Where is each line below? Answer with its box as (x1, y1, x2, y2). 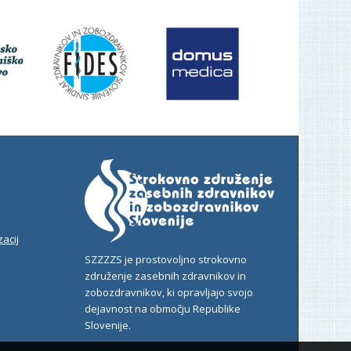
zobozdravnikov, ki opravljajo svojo (85, 284, 254, 299)
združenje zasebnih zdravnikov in (85, 268, 247, 283)
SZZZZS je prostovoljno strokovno (85, 251, 248, 266)
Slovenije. (85, 317, 132, 332)
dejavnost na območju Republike (85, 301, 241, 316)
